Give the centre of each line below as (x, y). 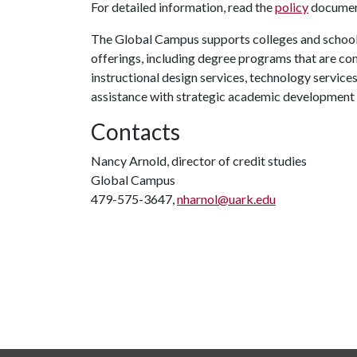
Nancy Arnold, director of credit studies (199, 161)
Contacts (135, 131)
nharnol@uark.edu (226, 199)
